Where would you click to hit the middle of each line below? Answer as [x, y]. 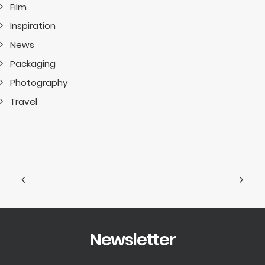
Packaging [33, 64]
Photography [39, 83]
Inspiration [33, 26]
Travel [24, 101]
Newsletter [132, 240]
